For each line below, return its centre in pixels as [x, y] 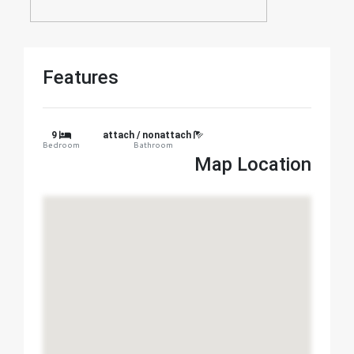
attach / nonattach [149, 135]
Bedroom [61, 145]
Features [81, 77]
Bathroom [153, 145]
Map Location [253, 164]
